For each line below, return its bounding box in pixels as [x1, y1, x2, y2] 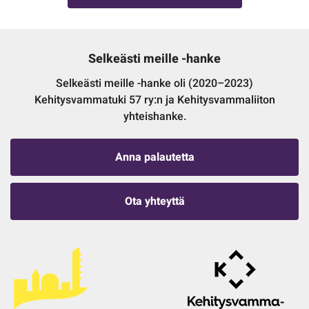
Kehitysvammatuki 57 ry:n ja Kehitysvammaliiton [34, 92, 275, 109]
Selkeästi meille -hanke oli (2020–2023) [56, 75, 253, 92]
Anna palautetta [114, 149, 195, 166]
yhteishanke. [123, 108, 186, 126]
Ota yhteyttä [124, 193, 185, 210]
